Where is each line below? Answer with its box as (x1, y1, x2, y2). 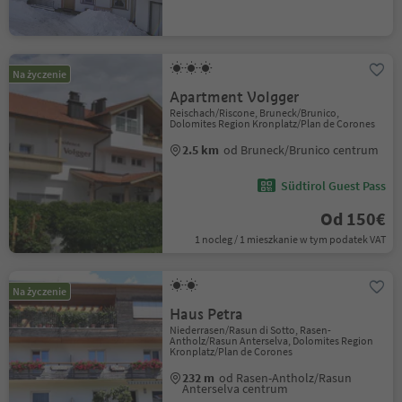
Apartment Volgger (170, 88, 300, 107)
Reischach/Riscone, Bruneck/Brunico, (170, 106, 340, 119)
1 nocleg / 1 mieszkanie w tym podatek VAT (194, 232, 386, 246)
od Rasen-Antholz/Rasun (219, 370, 353, 386)
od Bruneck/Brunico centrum (223, 142, 380, 158)
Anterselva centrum (182, 380, 289, 397)
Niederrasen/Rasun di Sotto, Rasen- (170, 323, 332, 336)
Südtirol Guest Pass (280, 178, 386, 194)
